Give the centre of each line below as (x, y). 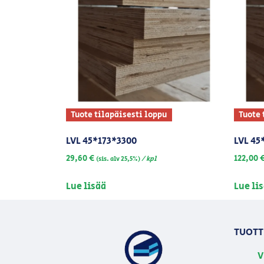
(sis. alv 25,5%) (118, 159)
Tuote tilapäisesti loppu (119, 115)
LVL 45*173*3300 (101, 141)
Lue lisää (86, 186)
